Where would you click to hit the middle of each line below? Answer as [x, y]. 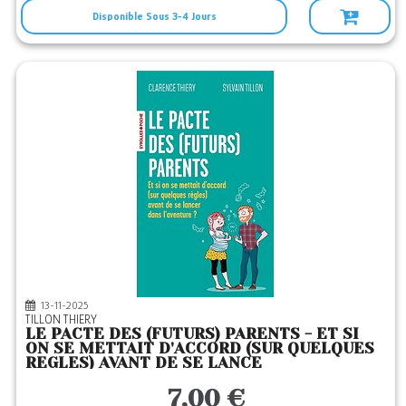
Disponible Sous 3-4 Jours [154, 16]
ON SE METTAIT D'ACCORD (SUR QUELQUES [200, 348]
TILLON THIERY [64, 319]
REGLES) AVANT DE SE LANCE [144, 362]
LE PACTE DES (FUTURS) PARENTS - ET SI [193, 333]
